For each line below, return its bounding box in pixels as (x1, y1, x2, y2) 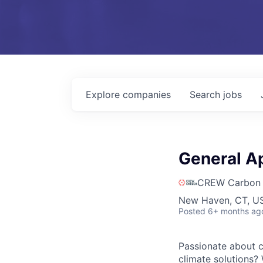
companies (123, 89, 171, 100)
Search (190, 89, 223, 100)
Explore (86, 89, 123, 100)
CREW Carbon (197, 177, 261, 188)
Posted (178, 206, 205, 216)
